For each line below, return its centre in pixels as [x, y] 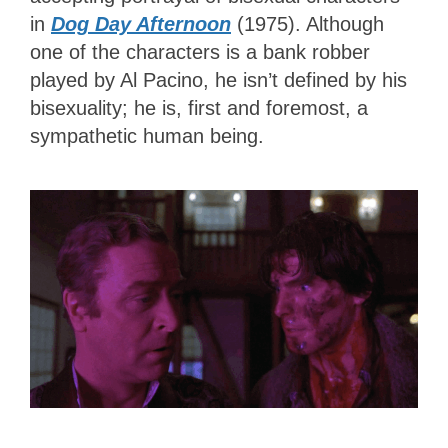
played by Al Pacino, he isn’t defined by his [218, 80]
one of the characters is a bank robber [200, 52]
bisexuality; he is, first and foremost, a [199, 108]
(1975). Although [307, 24]
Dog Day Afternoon [141, 24]
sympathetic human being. [150, 136]
